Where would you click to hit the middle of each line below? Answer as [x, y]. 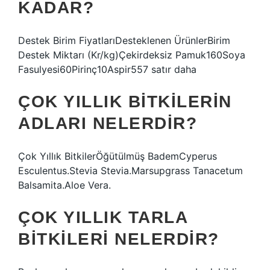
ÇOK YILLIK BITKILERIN [125, 102]
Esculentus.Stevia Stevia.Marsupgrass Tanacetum [130, 171]
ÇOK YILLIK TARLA [103, 217]
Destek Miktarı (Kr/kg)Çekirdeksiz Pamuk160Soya [132, 55]
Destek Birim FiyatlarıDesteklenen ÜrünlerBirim [124, 40]
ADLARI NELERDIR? [108, 123]
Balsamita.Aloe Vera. [64, 185]
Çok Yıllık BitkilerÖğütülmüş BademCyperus [118, 156]
